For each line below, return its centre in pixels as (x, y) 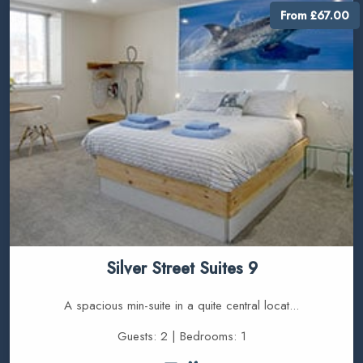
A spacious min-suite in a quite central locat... (181, 306)
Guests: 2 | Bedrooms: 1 (181, 337)
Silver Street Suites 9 (181, 269)
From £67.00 (315, 15)
